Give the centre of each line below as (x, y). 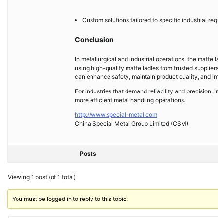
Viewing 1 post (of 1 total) (42, 177)
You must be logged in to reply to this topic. (70, 199)
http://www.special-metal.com (116, 115)
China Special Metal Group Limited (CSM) (132, 123)
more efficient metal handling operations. (130, 100)
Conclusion (94, 40)
